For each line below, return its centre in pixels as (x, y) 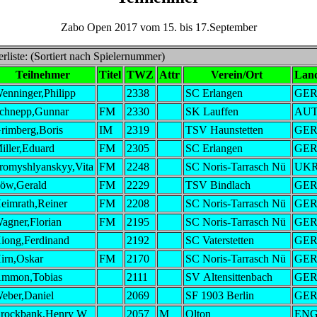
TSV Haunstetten (224, 129)
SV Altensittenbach (229, 277)
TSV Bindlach (218, 185)
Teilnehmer (43, 74)
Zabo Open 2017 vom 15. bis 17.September (158, 27)
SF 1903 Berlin (219, 295)
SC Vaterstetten (219, 240)
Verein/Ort (237, 74)
